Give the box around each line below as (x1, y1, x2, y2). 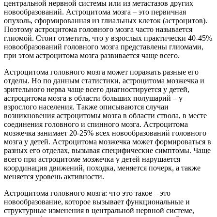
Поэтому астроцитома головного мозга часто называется (4, 25, 192, 34)
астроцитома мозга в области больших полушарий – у (4, 94, 183, 103)
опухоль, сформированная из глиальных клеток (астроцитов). (4, 16, 207, 25)
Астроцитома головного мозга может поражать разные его (4, 68, 199, 77)
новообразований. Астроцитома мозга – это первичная (4, 8, 186, 16)
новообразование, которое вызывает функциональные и (4, 198, 190, 206)
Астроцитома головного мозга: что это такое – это (4, 189, 170, 198)
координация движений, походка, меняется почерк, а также (4, 164, 201, 172)
